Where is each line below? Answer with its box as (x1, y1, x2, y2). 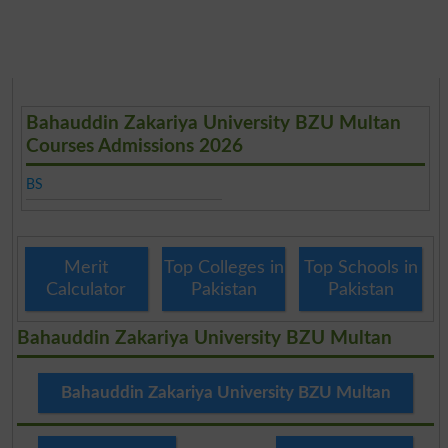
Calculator (46, 280, 127, 299)
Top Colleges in (163, 258, 284, 277)
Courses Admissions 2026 (26, 136, 244, 156)
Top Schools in (303, 258, 418, 277)
